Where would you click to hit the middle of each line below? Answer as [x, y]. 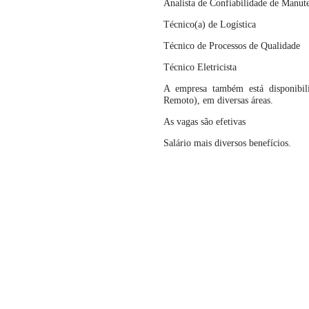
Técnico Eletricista [201, 68]
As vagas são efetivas [205, 122]
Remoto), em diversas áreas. [218, 101]
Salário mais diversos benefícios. [227, 143]
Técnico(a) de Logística [210, 25]
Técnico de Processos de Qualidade [232, 46]
